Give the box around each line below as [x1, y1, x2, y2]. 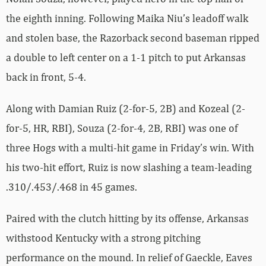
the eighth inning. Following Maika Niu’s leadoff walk [6, 12, 248, 25]
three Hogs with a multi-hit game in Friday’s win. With [6, 141, 254, 154]
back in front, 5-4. [6, 71, 86, 84]
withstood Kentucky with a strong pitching [6, 232, 201, 245]
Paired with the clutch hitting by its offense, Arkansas [6, 212, 249, 225]
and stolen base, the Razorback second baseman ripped [6, 31, 259, 45]
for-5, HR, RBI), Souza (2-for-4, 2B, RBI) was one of [6, 122, 237, 135]
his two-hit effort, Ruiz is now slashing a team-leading [6, 161, 252, 174]
